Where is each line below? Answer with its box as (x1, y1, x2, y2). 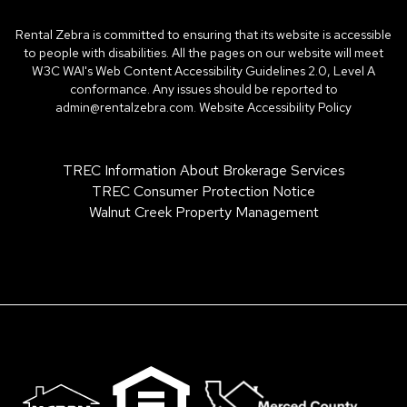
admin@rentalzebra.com (55, 99, 194, 115)
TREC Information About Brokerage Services (62, 161, 345, 180)
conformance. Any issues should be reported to (69, 81, 338, 97)
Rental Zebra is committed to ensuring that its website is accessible (15, 26, 392, 43)
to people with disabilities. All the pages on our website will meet (24, 45, 383, 61)
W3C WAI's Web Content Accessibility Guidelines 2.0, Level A (32, 63, 375, 79)
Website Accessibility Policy (199, 99, 352, 115)
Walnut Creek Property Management (88, 203, 319, 222)
